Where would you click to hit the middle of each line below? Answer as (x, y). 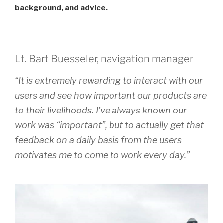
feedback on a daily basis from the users (98, 140)
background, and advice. (61, 8)
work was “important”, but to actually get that (109, 125)
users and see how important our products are (111, 95)
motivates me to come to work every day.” (102, 155)
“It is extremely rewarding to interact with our (109, 80)
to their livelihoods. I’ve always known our (101, 110)
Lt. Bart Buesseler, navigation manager (104, 58)
